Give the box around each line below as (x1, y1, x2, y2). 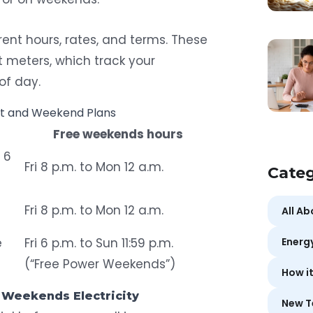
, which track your (50, 52, 155, 69)
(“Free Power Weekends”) (24, 255, 175, 272)
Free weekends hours (52, 125, 183, 143)
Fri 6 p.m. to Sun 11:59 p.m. (24, 234, 173, 252)
